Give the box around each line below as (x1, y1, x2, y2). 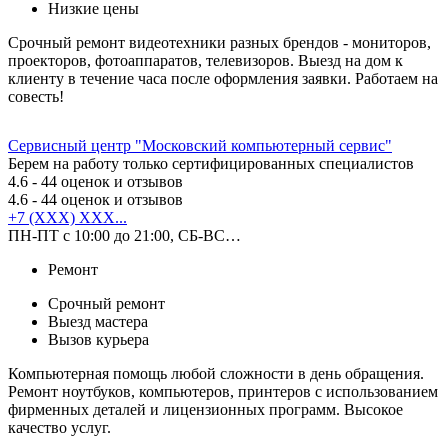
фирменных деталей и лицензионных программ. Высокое (8, 400, 403, 418)
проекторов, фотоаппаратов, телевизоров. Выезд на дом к (8, 51, 403, 69)
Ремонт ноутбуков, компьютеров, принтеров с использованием (8, 382, 438, 400)
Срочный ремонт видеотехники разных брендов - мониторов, (8, 33, 431, 51)
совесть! (8, 87, 64, 105)
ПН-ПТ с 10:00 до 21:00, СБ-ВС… (8, 226, 241, 244)
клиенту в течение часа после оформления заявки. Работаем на (8, 69, 438, 87)
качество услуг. (8, 418, 111, 436)
